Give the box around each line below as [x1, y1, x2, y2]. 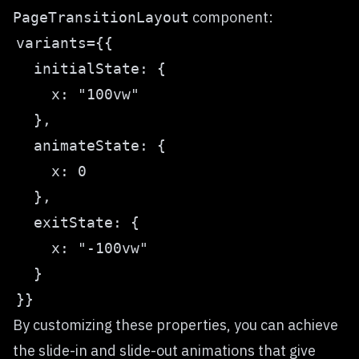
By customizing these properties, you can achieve [13, 316, 338, 334]
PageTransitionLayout [13, 9, 189, 26]
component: [189, 8, 273, 26]
